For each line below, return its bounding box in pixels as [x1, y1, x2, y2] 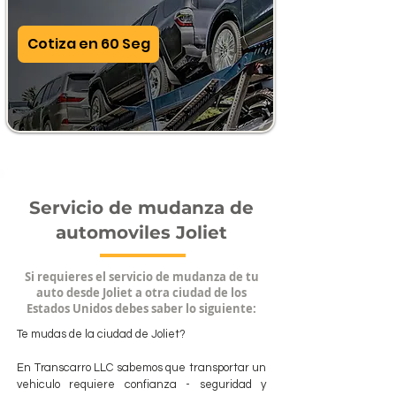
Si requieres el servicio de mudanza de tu [24, 268, 259, 285]
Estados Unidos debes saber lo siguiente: [27, 300, 256, 316]
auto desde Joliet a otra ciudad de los [36, 284, 247, 301]
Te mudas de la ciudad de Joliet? [17, 327, 186, 340]
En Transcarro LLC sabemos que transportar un [17, 361, 266, 374]
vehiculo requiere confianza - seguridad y [17, 377, 266, 391]
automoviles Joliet [56, 221, 227, 243]
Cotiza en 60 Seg [27, 34, 150, 55]
